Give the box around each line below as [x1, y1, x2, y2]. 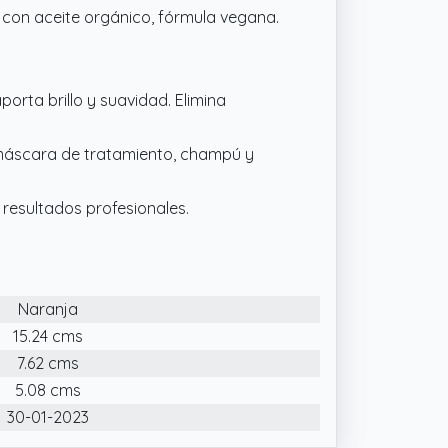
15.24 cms [13, 325, 83, 346]
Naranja [18, 298, 78, 319]
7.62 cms [17, 352, 79, 373]
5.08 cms [15, 379, 81, 400]
